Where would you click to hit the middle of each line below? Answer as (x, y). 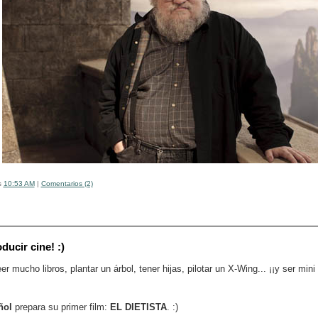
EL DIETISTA (138, 307)
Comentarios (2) (67, 183)
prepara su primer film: (61, 307)
